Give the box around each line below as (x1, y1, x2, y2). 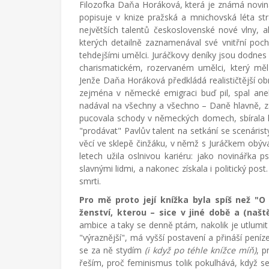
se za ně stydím (79, 244, 145, 256)
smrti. (79, 175, 106, 187)
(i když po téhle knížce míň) (145, 244, 256, 256)
